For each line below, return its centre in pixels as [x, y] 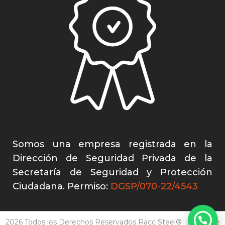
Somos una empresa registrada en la [113, 144]
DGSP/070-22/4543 [154, 186]
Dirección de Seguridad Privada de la [113, 158]
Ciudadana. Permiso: [62, 186]
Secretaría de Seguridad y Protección [113, 172]
